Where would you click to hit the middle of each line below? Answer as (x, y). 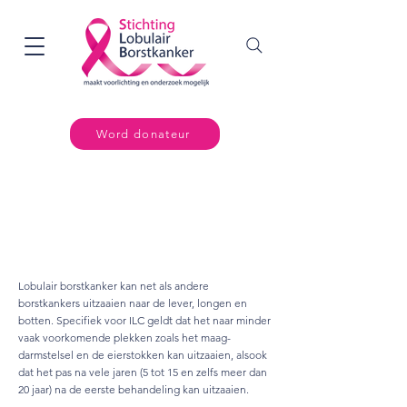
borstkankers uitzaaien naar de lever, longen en (133, 303)
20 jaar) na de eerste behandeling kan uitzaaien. (134, 389)
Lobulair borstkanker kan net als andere (114, 286)
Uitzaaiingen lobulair (112, 225)
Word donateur (143, 134)
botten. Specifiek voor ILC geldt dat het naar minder (144, 320)
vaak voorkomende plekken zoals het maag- (124, 338)
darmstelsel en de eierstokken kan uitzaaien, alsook (143, 355)
